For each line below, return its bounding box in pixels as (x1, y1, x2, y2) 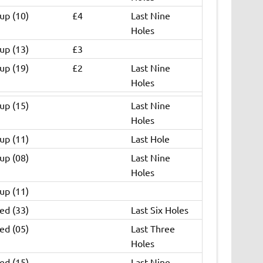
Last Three (130, 222, 175, 235)
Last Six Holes (130, 204, 188, 216)
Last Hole (130, 133, 170, 145)
